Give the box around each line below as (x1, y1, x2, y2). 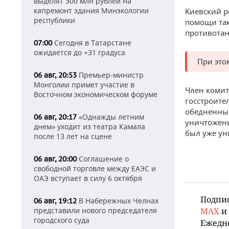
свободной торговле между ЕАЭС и (34, 164, 156, 173)
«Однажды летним (77, 112, 144, 122)
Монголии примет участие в (34, 80, 134, 89)
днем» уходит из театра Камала (34, 122, 145, 131)
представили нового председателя (34, 205, 157, 215)
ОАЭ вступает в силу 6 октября (34, 173, 142, 183)
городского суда (34, 215, 89, 225)
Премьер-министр (77, 70, 144, 80)
